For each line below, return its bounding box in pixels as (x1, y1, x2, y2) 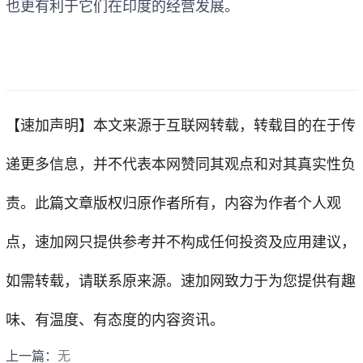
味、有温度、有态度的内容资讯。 (6, 311, 224, 328)
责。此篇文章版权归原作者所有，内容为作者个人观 (6, 194, 341, 211)
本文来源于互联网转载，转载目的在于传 (93, 117, 356, 134)
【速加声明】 (6, 117, 93, 134)
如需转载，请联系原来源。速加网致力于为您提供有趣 (6, 272, 356, 289)
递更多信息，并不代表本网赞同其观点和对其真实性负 (6, 156, 356, 173)
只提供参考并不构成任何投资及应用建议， (79, 233, 356, 250)
